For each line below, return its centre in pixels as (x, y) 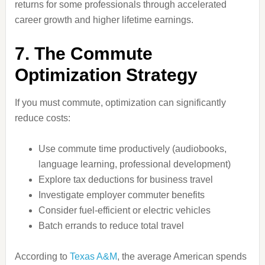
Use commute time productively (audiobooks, (132, 149)
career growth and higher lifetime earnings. (104, 20)
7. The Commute (83, 54)
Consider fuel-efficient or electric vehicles (124, 210)
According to (42, 256)
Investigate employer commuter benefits (121, 195)
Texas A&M (93, 256)
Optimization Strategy (106, 75)
